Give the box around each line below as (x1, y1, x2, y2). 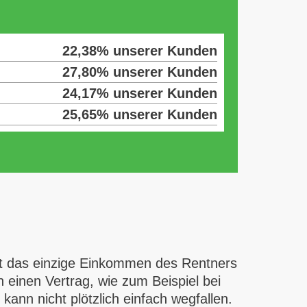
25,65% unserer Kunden (62, 107, 217, 122)
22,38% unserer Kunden (62, 43, 217, 58)
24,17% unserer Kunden (62, 86, 217, 101)
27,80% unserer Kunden (62, 64, 217, 79)
